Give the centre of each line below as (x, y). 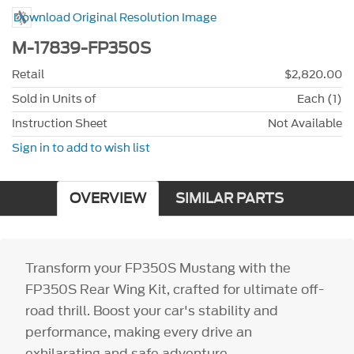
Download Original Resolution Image (115, 18)
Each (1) (320, 99)
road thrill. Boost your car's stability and (152, 310)
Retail (28, 74)
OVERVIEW (107, 198)
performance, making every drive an (139, 331)
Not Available (305, 123)
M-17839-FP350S (81, 49)
